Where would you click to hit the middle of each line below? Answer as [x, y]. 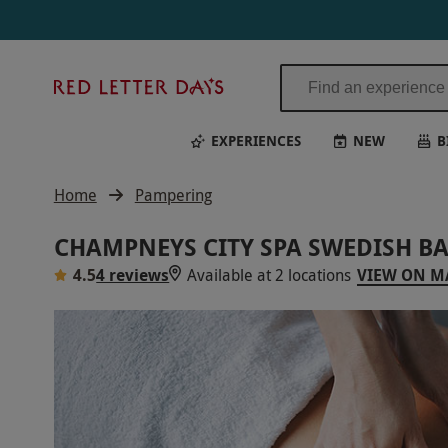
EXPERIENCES [255, 140]
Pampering [173, 195]
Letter [251, 108]
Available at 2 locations [269, 275]
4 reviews [133, 275]
